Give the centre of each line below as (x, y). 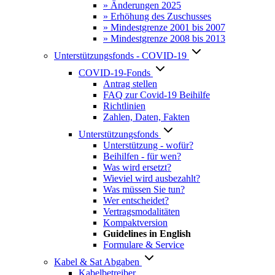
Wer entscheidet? (136, 200)
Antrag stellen (130, 84)
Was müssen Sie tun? (144, 189)
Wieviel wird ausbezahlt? (152, 178)
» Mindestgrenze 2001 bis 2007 (164, 27)
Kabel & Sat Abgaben (97, 262)
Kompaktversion (135, 223)
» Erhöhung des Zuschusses (157, 16)
